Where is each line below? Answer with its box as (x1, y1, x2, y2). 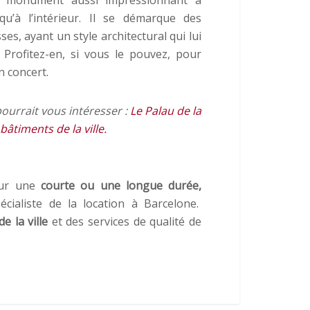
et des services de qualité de (48, 213, 202, 229)
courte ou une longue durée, (40, 177, 202, 193)
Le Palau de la (129, 102, 201, 118)
